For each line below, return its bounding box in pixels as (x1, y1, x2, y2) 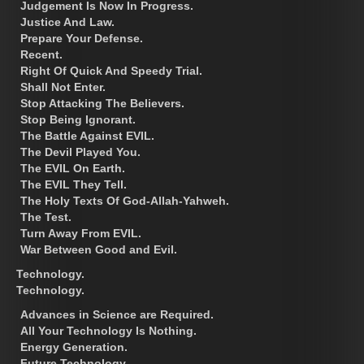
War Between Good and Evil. (20, 242, 177, 256)
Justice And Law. (20, 15, 115, 28)
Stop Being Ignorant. (20, 112, 136, 126)
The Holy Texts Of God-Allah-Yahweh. (20, 193, 229, 207)
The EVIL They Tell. (20, 177, 127, 191)
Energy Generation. (20, 340, 128, 353)
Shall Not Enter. (20, 80, 106, 93)
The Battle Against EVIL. (20, 128, 154, 142)
